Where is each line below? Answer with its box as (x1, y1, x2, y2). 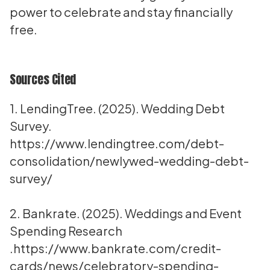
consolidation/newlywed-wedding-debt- (10, 153, 249, 168)
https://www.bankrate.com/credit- (13, 240, 221, 256)
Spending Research (10, 223, 122, 238)
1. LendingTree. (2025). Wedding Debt (10, 101, 225, 116)
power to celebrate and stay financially (10, 4, 233, 19)
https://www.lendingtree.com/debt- (10, 136, 224, 151)
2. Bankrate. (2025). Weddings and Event (10, 206, 242, 221)
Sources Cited (10, 70, 76, 89)
